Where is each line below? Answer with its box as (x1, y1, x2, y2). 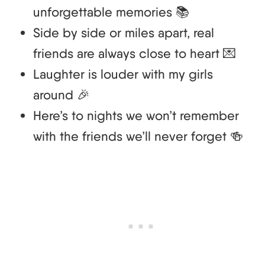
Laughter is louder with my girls (33, 66, 213, 82)
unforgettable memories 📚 (33, 4, 189, 20)
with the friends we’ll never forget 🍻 (33, 128, 243, 144)
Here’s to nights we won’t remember (33, 108, 239, 124)
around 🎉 (33, 87, 90, 103)
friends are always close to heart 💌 (33, 46, 236, 62)
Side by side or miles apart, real (33, 25, 214, 41)
